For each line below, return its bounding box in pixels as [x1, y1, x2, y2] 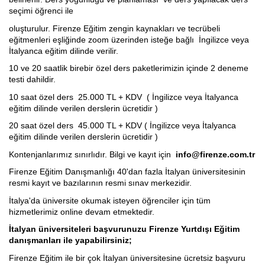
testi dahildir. [9, 75, 56, 85]
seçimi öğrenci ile [9, 6, 76, 16]
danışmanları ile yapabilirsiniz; [9, 235, 132, 245]
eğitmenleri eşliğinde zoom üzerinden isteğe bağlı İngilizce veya [9, 34, 249, 44]
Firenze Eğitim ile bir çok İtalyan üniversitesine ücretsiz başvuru [9, 253, 245, 263]
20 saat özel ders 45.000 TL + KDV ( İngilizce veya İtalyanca [9, 121, 236, 131]
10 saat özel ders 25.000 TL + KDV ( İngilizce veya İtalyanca [9, 92, 238, 102]
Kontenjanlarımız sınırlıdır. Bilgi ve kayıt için [9, 149, 176, 159]
